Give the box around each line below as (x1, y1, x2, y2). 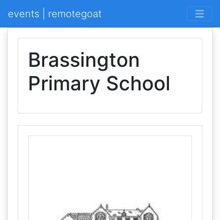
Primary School (28, 71, 170, 95)
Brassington (28, 48, 140, 72)
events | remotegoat (8, 8, 102, 20)
